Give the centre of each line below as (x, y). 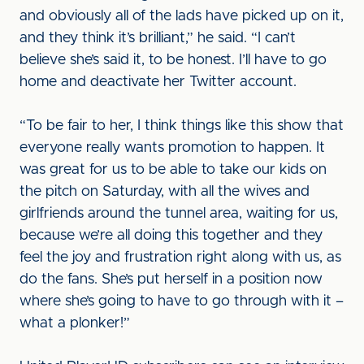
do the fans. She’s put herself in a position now (171, 279)
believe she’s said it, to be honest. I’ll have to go (173, 60)
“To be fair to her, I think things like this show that (182, 126)
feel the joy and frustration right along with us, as (180, 258)
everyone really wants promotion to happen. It (172, 148)
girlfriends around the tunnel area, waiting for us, (179, 214)
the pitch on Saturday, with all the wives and (165, 192)
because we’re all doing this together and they (171, 236)
